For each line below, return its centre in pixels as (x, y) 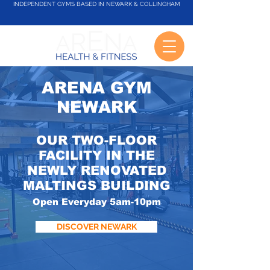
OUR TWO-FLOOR (96, 140)
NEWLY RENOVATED (96, 170)
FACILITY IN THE (96, 155)
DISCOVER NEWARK (96, 227)
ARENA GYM (96, 88)
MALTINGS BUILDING (96, 185)
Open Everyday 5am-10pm (96, 202)
